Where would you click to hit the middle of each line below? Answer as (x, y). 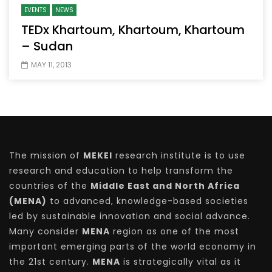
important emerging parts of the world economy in (133, 246)
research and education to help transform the (121, 170)
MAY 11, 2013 (51, 64)
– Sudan (47, 46)
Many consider (46, 231)
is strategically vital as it (181, 261)
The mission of (46, 155)
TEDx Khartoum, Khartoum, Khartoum (133, 29)
